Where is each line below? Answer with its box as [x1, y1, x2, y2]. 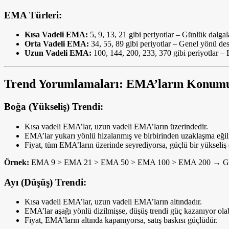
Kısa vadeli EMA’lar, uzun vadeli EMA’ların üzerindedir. [25, 122, 208, 131]
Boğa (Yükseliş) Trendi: [4, 101, 103, 112]
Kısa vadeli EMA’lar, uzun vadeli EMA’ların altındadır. [25, 197, 202, 207]
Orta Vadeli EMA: [25, 39, 89, 49]
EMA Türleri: [4, 9, 62, 20]
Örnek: [4, 158, 29, 167]
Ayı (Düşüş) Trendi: [4, 176, 86, 188]
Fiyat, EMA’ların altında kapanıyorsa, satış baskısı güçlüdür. [25, 216, 218, 225]
